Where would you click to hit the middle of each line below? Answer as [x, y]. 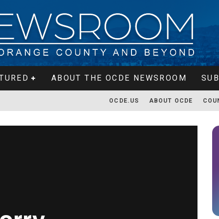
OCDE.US [124, 101]
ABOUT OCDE [171, 101]
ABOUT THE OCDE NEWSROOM [119, 78]
